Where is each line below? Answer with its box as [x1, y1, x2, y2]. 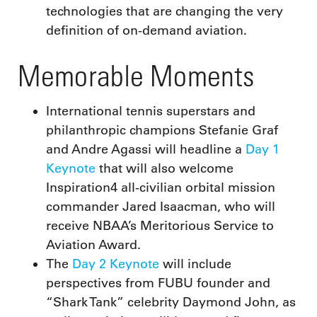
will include [159, 255, 231, 272]
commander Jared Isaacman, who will [46, 198, 275, 214]
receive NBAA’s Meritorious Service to [46, 217, 274, 234]
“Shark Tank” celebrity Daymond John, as [46, 294, 296, 310]
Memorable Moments [18, 58, 255, 93]
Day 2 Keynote [72, 255, 159, 272]
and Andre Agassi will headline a [46, 141, 246, 157]
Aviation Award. [46, 236, 141, 253]
